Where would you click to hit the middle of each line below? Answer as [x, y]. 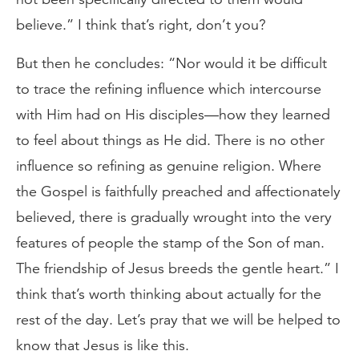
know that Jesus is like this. [103, 345]
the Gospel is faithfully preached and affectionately [178, 192]
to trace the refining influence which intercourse [169, 89]
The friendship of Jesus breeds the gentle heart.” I [177, 268]
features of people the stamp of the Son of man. [170, 243]
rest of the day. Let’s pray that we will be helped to [178, 320]
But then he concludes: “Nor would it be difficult [171, 63]
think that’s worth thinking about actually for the [169, 294]
